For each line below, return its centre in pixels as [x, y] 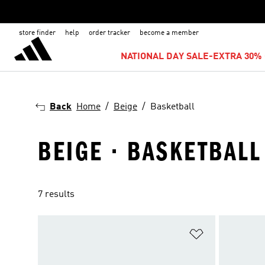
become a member [169, 33]
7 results [56, 195]
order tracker [109, 33]
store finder [37, 33]
